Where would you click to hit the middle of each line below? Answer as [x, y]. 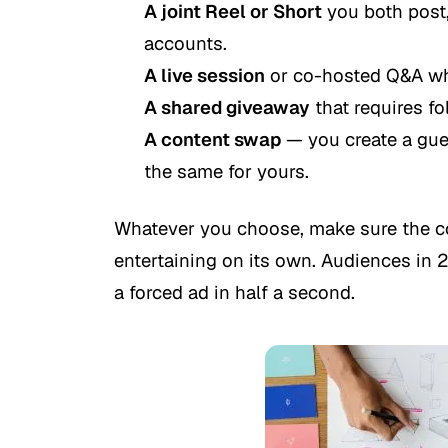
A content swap [212, 138]
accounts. [185, 42]
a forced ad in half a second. [234, 291]
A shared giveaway [227, 106]
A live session [204, 74]
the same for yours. [226, 170]
